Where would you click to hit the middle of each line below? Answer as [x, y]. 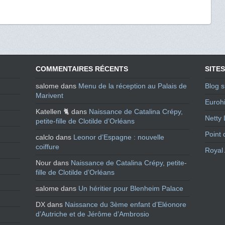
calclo [45, 137]
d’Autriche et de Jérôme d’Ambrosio [93, 214]
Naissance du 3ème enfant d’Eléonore [126, 205]
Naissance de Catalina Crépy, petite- [129, 163]
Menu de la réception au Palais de [133, 86]
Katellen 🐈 [53, 112]
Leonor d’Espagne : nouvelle [119, 137]
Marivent [50, 96]
